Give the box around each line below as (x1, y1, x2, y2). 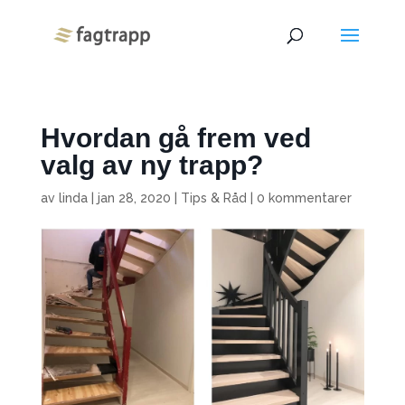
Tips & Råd (180, 191, 247, 205)
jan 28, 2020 (97, 191, 171, 205)
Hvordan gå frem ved (40, 123, 311, 153)
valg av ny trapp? (40, 150, 263, 180)
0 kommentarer (256, 191, 352, 205)
